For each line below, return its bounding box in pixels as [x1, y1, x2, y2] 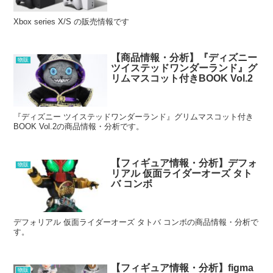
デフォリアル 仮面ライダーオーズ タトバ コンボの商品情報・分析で [13, 217, 259, 227]
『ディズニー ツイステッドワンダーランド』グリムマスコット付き [13, 112, 254, 122]
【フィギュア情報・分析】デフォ [111, 157, 258, 168]
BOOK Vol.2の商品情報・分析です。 [13, 122, 144, 132]
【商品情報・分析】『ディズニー [111, 52, 258, 63]
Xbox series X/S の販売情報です [13, 16, 130, 26]
